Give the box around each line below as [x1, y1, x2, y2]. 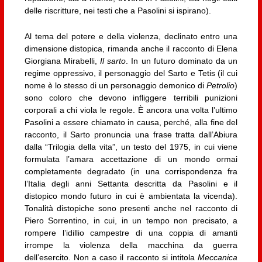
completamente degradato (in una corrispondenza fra [24, 166, 238, 176]
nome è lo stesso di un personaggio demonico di [24, 80, 207, 90]
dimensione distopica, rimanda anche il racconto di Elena [24, 43, 238, 53]
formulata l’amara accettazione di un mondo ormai [24, 154, 238, 164]
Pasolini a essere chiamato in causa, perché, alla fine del [24, 117, 238, 127]
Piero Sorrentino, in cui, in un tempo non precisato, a [24, 215, 238, 225]
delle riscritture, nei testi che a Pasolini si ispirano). [24, 6, 211, 16]
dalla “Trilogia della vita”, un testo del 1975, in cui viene [24, 142, 238, 151]
